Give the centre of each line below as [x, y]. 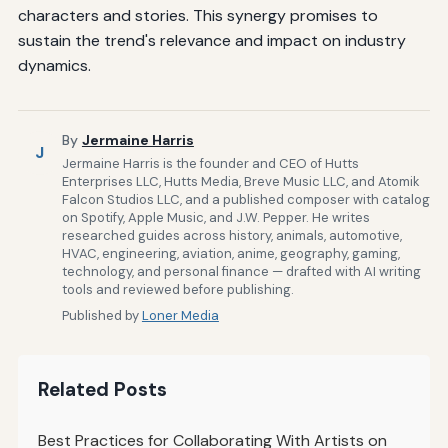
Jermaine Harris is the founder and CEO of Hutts [210, 163]
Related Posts [102, 389]
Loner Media [180, 315]
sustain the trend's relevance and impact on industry [211, 40]
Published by [101, 315]
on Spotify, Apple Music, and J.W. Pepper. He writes [215, 217]
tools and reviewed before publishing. [177, 289]
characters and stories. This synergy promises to [197, 15]
